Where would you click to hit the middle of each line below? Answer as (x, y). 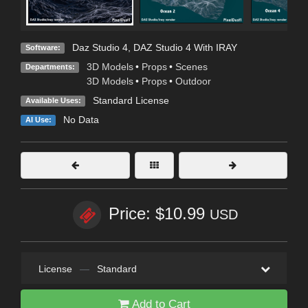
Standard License (131, 101)
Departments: (50, 67)
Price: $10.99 (159, 214)
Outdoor (193, 81)
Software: (43, 48)
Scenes (191, 67)
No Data (81, 120)
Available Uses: (53, 101)
